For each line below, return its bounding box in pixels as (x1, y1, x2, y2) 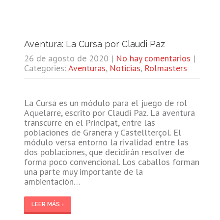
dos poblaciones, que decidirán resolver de (24, 146, 184, 158)
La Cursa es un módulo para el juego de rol (24, 97, 187, 109)
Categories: (24, 62, 68, 74)
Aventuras (68, 62, 106, 74)
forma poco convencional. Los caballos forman (24, 156, 199, 167)
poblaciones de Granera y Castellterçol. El (24, 126, 181, 138)
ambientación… (24, 175, 81, 187)
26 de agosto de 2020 (24, 52, 109, 64)
